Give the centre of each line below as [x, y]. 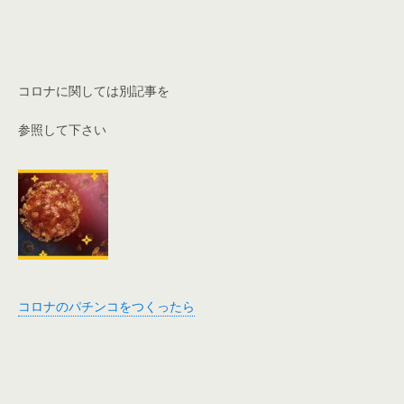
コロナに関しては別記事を [94, 90]
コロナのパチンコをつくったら [106, 306]
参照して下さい [62, 129]
